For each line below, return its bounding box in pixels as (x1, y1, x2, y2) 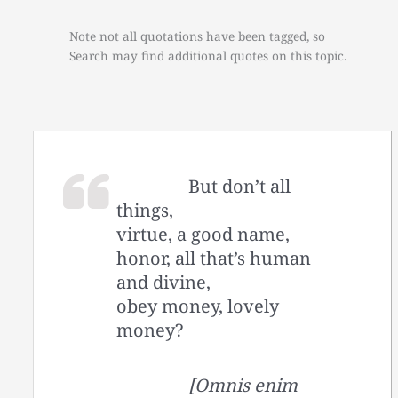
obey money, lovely (116, 293, 280, 318)
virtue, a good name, (116, 221, 291, 246)
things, (116, 197, 174, 222)
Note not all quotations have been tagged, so (69, 28, 326, 45)
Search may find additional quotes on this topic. (69, 47, 347, 65)
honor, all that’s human (116, 245, 312, 270)
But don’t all (188, 173, 291, 198)
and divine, (116, 269, 211, 294)
